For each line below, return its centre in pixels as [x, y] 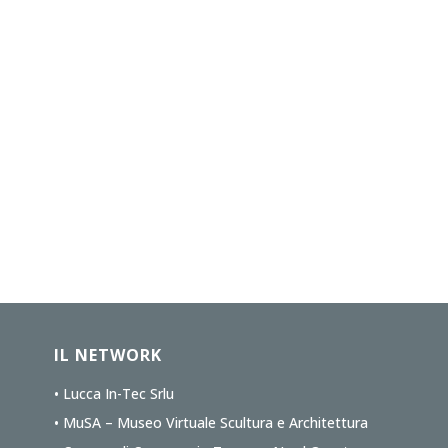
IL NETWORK [107, 355]
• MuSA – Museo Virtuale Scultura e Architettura [210, 422]
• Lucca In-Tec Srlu [113, 393]
